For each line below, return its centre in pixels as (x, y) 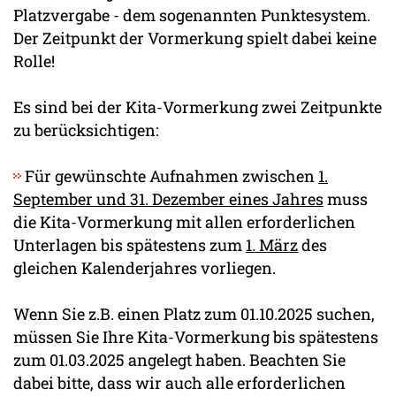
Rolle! (34, 61)
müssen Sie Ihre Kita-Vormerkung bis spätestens (196, 336)
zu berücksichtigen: (86, 129)
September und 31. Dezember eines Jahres (168, 198)
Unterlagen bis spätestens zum (129, 244)
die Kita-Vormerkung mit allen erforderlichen (184, 221)
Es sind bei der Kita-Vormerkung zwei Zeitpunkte (198, 107)
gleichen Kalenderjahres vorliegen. (145, 267)
